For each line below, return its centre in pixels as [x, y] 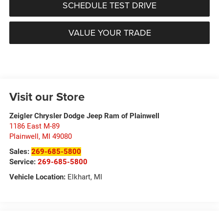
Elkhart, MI [84, 177]
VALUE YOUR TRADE [109, 32]
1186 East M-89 [34, 126]
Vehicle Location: [37, 177]
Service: [23, 162]
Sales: [20, 151]
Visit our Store [47, 96]
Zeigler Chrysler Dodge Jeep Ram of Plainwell [84, 116]
